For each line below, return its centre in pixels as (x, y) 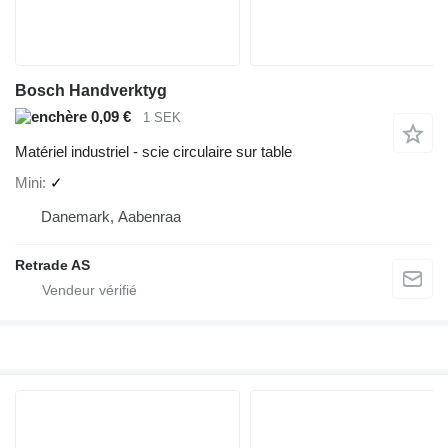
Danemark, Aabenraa (111, 217)
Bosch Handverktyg (91, 91)
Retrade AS (52, 265)
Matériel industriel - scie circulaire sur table (153, 151)
